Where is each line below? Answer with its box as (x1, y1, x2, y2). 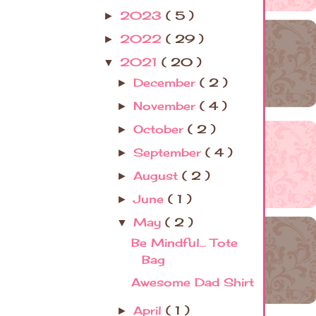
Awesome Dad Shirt (130, 275, 254, 290)
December (133, 75, 200, 90)
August (133, 169, 183, 183)
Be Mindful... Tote (130, 236, 238, 250)
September (133, 145, 206, 160)
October (133, 122, 188, 137)
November (133, 99, 200, 114)
